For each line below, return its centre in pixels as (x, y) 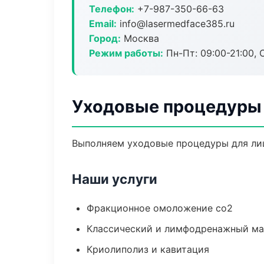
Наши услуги (115, 179)
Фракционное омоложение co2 (160, 208)
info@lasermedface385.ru (176, 24)
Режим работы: (126, 53)
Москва (140, 38)
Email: (103, 24)
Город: (105, 38)
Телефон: (112, 9)
